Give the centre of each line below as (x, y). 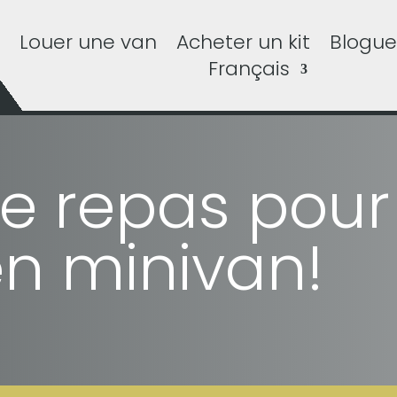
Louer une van (88, 42)
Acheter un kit (243, 42)
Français (249, 68)
